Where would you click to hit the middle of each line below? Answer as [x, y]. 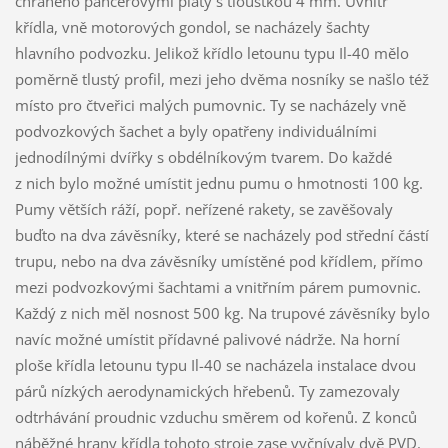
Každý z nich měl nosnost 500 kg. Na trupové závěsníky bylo [222, 312]
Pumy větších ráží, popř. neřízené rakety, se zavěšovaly [203, 208]
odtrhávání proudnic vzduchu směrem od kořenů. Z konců [215, 416]
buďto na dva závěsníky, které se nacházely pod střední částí [221, 234]
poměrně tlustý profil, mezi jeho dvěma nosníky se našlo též [221, 78]
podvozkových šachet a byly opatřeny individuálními [195, 130]
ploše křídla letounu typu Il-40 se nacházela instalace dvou [215, 364]
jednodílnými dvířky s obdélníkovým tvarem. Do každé [203, 156]
